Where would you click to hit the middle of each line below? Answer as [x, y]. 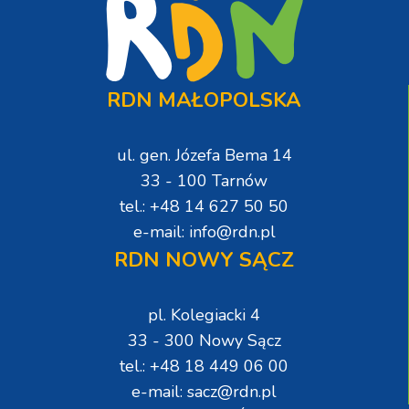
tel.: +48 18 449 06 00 [204, 366]
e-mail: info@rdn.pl [204, 231]
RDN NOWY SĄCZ [204, 259]
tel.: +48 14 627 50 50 [204, 206]
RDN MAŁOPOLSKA [204, 100]
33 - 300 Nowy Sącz [204, 340]
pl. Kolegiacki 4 [204, 315]
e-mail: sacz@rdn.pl [204, 391]
